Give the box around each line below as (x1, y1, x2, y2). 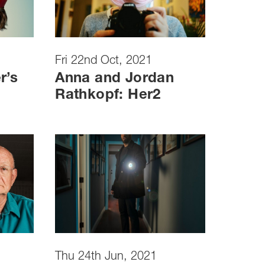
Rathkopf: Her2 (55, 88, 161, 103)
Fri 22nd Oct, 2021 (55, 55, 153, 67)
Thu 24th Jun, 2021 (55, 251, 157, 264)
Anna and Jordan (55, 72, 174, 86)
